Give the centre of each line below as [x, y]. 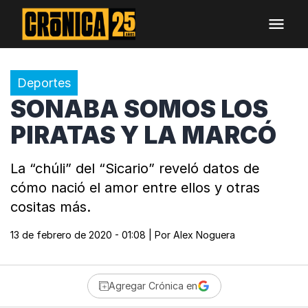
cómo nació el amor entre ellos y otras [135, 188]
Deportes [44, 83]
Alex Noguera [204, 235]
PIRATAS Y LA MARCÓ [143, 135]
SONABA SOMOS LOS [139, 109]
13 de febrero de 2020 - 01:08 [78, 235]
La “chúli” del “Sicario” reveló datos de [135, 168]
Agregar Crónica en [153, 286]
